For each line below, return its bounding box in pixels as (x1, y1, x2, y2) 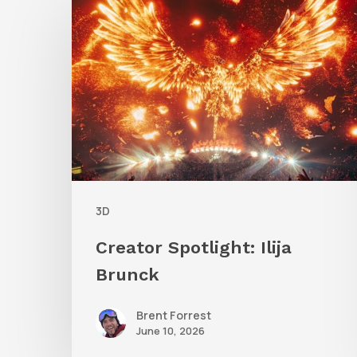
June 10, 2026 (136, 324, 205, 339)
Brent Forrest (136, 308, 211, 324)
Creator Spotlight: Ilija (96, 237, 292, 258)
